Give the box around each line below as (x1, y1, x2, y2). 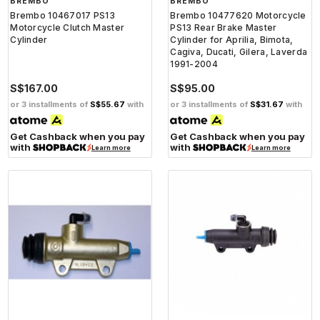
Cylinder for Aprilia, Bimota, (170, 34, 294, 46)
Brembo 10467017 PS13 (10, 10, 115, 21)
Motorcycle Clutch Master (10, 22, 125, 34)
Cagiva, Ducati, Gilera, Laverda (170, 46, 308, 58)
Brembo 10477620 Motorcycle (170, 10, 306, 21)
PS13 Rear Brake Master (170, 22, 277, 34)
